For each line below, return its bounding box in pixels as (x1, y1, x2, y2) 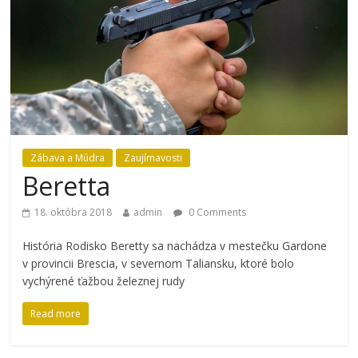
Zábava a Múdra (30, 151, 105, 165)
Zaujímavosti (124, 151, 183, 165)
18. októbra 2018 (34, 205, 113, 220)
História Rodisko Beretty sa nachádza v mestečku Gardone (22, 238, 328, 254)
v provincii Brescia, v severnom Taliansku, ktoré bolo (22, 256, 295, 272)
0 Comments (186, 205, 247, 220)
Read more (30, 307, 82, 321)
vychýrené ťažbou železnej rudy (22, 273, 185, 289)
